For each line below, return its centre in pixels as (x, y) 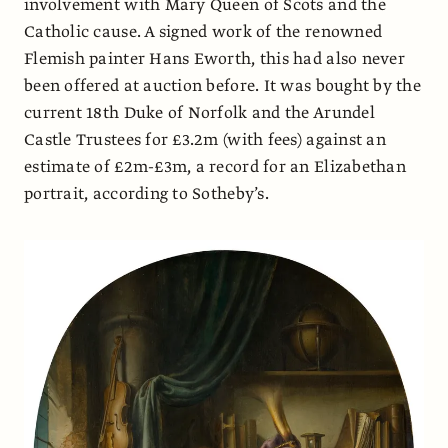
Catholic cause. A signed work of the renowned (203, 32)
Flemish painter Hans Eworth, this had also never (214, 59)
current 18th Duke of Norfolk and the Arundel (199, 113)
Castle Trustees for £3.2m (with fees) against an (205, 140)
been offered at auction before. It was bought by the (223, 86)
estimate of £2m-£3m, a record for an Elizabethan (215, 167)
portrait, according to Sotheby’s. (146, 194)
